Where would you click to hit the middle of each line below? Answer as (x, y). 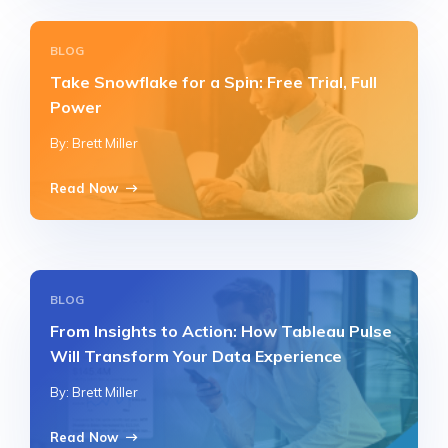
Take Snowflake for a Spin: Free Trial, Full (213, 82)
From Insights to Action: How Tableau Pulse (221, 331)
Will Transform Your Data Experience (196, 356)
